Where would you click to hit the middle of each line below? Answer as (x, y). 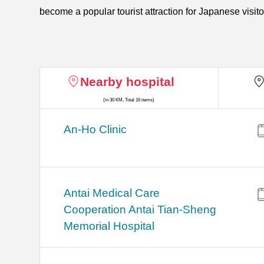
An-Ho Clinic (95, 130)
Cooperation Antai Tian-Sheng (140, 210)
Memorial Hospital (109, 226)
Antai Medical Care (112, 193)
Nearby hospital (127, 82)
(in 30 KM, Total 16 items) (129, 100)
